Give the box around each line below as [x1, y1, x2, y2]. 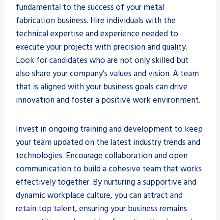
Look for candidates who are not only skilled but [16, 54, 189, 66]
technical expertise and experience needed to [16, 27, 178, 40]
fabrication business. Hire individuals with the [16, 14, 176, 27]
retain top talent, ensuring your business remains [16, 202, 187, 215]
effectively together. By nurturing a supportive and [16, 176, 196, 188]
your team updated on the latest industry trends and [16, 136, 200, 148]
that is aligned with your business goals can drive [16, 81, 188, 93]
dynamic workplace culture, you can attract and [16, 189, 183, 201]
